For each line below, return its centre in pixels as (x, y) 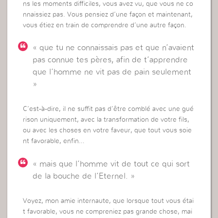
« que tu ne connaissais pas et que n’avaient (114, 48)
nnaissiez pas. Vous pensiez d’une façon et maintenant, (108, 14)
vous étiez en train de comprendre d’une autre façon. (105, 25)
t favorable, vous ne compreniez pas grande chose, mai (108, 212)
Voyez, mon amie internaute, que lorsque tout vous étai (109, 201)
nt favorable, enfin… (54, 141)
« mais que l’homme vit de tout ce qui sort (111, 163)
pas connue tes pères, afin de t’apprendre (110, 60)
